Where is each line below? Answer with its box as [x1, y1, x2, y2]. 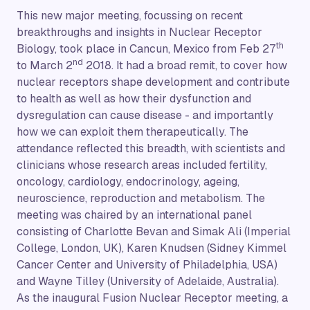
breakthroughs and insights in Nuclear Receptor [17, 24, 262, 39]
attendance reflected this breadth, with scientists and [17, 140, 285, 156]
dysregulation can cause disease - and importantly [17, 107, 273, 122]
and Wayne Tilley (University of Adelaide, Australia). [17, 273, 279, 289]
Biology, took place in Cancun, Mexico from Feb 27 [17, 41, 275, 56]
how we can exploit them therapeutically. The [17, 124, 248, 139]
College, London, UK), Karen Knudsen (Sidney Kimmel [17, 240, 286, 255]
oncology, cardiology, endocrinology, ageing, [17, 174, 239, 189]
